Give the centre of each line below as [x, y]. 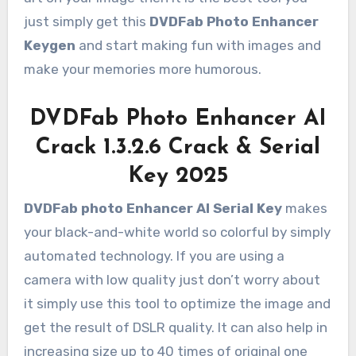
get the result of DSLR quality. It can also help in [175, 327]
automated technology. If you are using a [154, 255]
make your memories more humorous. [142, 70]
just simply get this [86, 22]
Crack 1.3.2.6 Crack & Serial [178, 148]
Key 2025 [178, 177]
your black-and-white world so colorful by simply [177, 232]
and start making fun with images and [198, 46]
